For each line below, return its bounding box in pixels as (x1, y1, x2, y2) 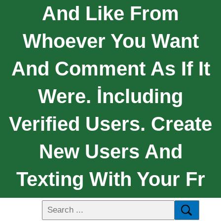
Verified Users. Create (9, 112, 212, 135)
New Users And (38, 140, 183, 162)
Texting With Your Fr (16, 168, 205, 190)
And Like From (42, 2, 179, 24)
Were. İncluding (38, 85, 183, 107)
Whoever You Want (22, 30, 199, 52)
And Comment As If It (11, 57, 210, 79)
